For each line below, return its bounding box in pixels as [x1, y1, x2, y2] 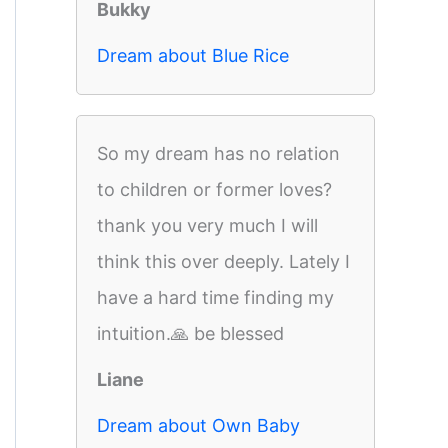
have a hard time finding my [97, 287, 334, 308]
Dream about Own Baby [97, 415, 300, 436]
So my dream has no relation [97, 143, 340, 164]
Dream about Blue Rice [97, 45, 289, 66]
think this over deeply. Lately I [97, 251, 350, 272]
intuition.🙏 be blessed [97, 323, 284, 344]
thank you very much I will [97, 215, 318, 236]
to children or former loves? [97, 179, 332, 200]
